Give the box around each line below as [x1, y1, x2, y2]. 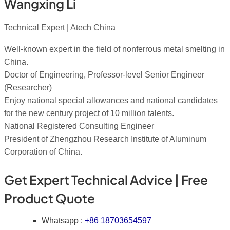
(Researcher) [4, 83, 52, 92]
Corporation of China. [4, 147, 82, 156]
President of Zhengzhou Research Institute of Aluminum [4, 134, 206, 143]
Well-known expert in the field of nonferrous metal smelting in [4, 44, 225, 53]
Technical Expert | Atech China [4, 23, 116, 32]
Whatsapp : [41, 216, 85, 225]
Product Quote [4, 190, 95, 206]
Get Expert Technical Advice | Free [4, 171, 208, 188]
